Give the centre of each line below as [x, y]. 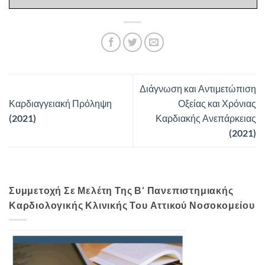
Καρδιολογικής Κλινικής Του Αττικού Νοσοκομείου [132, 205]
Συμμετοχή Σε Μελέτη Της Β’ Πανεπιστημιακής [121, 190]
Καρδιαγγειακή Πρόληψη [60, 104]
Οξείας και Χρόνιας [217, 104]
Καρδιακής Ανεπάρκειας [206, 118]
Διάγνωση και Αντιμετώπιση [198, 89]
